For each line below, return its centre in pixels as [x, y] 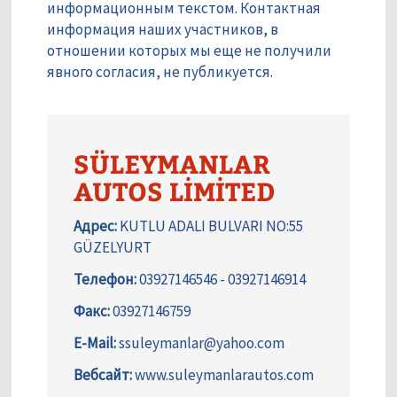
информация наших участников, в [163, 30]
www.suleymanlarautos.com [223, 375]
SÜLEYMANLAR [172, 163]
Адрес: [95, 226]
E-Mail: [95, 343]
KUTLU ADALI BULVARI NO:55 [210, 226]
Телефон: [105, 280]
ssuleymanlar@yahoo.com [200, 343]
